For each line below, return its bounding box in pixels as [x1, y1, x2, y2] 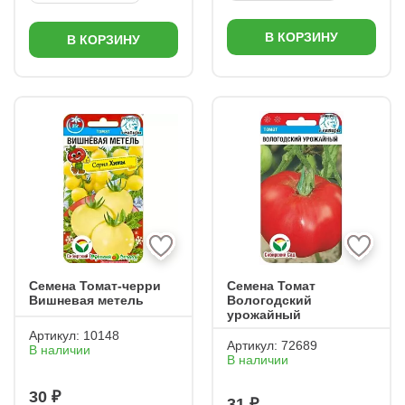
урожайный [227, 307, 301, 322]
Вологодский [227, 293, 312, 307]
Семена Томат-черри [29, 278, 161, 293]
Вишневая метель [29, 293, 144, 307]
